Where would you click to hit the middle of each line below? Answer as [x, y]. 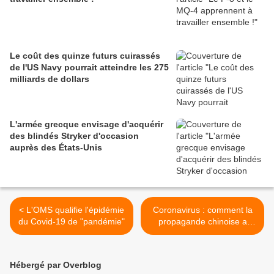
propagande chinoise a [202, 221]
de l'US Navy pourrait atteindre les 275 [89, 67]
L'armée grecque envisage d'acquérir [87, 124]
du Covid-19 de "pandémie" [72, 221]
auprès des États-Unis [56, 147]
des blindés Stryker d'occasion [74, 136]
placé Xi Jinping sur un [202, 233]
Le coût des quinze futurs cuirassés [85, 56]
